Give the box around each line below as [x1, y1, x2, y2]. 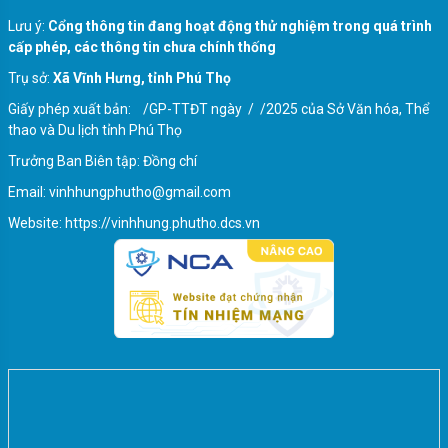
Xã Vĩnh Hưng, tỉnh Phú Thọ [50, 69, 231, 86]
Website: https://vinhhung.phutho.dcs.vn [8, 214, 260, 231]
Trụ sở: [8, 69, 50, 86]
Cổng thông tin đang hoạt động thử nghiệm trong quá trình [45, 17, 432, 34]
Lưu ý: [8, 17, 45, 34]
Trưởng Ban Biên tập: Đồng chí [8, 152, 203, 169]
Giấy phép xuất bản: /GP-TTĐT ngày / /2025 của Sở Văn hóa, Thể [8, 100, 429, 117]
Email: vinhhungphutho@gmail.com [8, 183, 231, 200]
